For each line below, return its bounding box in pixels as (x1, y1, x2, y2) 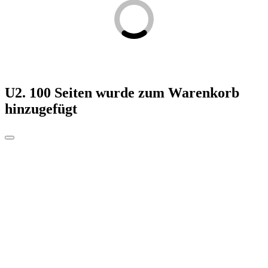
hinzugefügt (5, 100, 77, 117)
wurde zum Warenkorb (92, 84, 239, 100)
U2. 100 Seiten (5, 84, 92, 100)
